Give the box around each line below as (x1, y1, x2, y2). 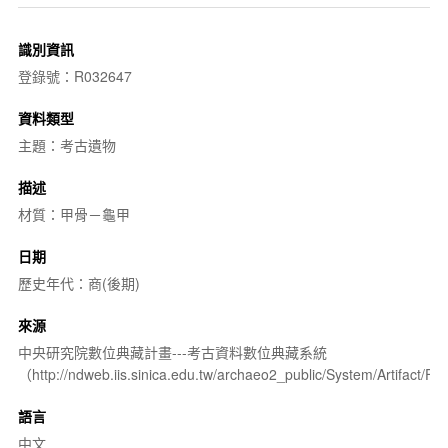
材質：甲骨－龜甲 (17, 203, 130, 224)
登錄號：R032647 (17, 65, 132, 86)
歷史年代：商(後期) (17, 272, 140, 293)
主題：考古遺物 (17, 134, 116, 155)
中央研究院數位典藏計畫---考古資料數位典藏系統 (17, 341, 327, 362)
